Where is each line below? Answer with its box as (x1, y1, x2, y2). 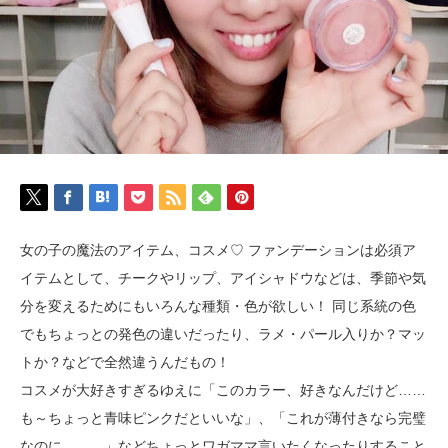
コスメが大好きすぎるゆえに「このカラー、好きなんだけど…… (20, 381, 426, 398)
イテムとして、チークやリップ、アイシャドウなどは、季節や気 (20, 269, 426, 286)
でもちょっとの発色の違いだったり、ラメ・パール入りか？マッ (20, 325, 426, 342)
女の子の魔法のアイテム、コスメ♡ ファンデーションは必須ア (20, 241, 416, 258)
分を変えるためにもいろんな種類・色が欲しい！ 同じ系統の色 (20, 297, 416, 314)
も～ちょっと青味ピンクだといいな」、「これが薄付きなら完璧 (20, 409, 426, 426)
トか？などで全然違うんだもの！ (20, 353, 230, 370)
